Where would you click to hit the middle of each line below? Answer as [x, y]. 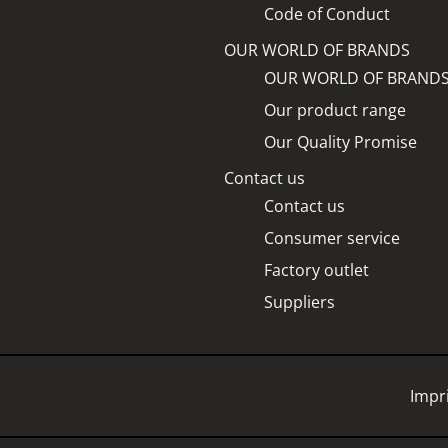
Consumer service [332, 237]
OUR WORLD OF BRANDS [317, 49]
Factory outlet [316, 269]
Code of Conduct [327, 13]
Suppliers [299, 301]
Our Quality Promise [340, 141]
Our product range [335, 109]
